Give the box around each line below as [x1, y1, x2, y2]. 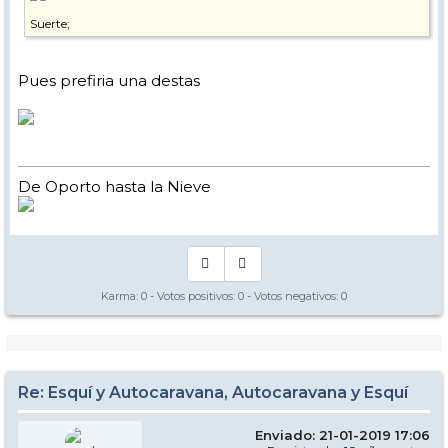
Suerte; [30, 15, 70, 31]
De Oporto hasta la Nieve [18, 176, 211, 196]
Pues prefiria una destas [18, 70, 200, 90]
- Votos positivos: [147, 288, 238, 303]
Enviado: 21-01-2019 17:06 [255, 426, 430, 443]
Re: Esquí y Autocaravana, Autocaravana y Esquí [18, 382, 408, 402]
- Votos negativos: [244, 288, 341, 303]
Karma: [101, 288, 141, 303]
